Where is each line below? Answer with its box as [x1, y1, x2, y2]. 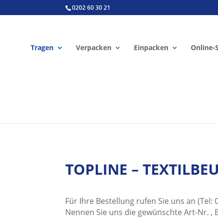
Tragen [30, 43, 54, 52]
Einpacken [133, 43, 168, 52]
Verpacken [75, 43, 111, 52]
